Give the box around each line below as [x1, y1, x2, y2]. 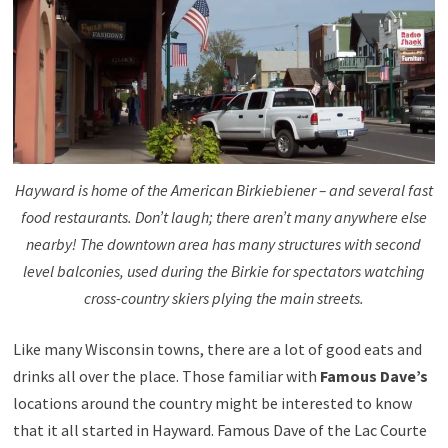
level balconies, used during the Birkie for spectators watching [22, 260, 425, 281]
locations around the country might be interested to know [12, 392, 412, 413]
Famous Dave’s [319, 365, 428, 386]
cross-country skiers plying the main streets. [83, 287, 364, 308]
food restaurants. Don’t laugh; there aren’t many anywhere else [20, 206, 427, 227]
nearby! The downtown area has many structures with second [26, 233, 422, 254]
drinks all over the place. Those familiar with [12, 365, 320, 386]
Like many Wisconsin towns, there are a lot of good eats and [12, 338, 422, 359]
